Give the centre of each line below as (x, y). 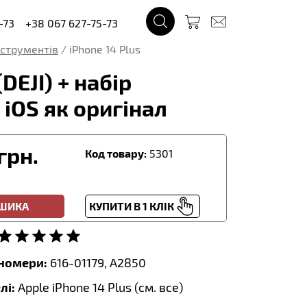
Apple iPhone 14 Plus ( (77, 287)
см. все (159, 287)
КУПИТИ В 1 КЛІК (131, 206)
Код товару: (115, 153)
